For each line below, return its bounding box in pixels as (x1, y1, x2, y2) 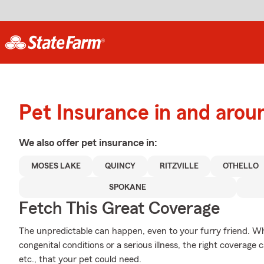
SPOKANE (109, 183, 146, 192)
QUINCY (104, 162, 136, 170)
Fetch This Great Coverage (19, 200, 220, 217)
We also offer (19, 137, 81, 148)
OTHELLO (222, 162, 259, 170)
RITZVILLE (159, 162, 199, 170)
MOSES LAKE (31, 162, 81, 170)
